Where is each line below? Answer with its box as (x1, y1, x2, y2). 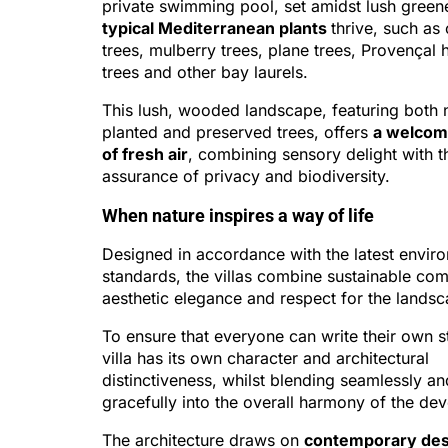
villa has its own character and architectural (102, 348, 429, 368)
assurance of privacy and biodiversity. (102, 166, 390, 186)
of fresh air (102, 144, 188, 164)
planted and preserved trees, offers (102, 122, 373, 142)
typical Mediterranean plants (102, 18, 331, 38)
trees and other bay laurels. (102, 62, 308, 82)
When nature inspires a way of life (102, 205, 374, 226)
